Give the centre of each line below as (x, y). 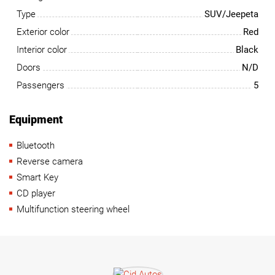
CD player (36, 193)
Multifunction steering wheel (73, 209)
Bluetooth (36, 145)
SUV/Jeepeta (231, 14)
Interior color (42, 50)
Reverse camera (50, 161)
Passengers (41, 85)
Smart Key (37, 177)
